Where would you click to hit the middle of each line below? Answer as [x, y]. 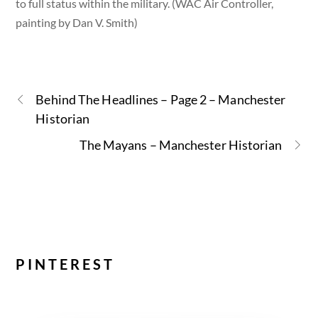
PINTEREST [66, 264]
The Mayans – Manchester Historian [181, 144]
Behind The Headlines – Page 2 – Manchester [161, 99]
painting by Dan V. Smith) [77, 22]
